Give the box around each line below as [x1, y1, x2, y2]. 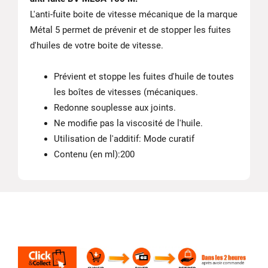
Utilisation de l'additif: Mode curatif [54, 133, 194, 144]
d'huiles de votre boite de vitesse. [30, 40, 163, 51]
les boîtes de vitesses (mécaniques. [54, 87, 198, 98]
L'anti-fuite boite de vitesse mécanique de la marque [30, 9, 237, 20]
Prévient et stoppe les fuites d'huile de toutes [54, 71, 234, 82]
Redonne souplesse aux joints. [54, 102, 176, 113]
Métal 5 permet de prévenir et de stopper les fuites [30, 25, 231, 35]
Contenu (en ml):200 [54, 149, 135, 160]
